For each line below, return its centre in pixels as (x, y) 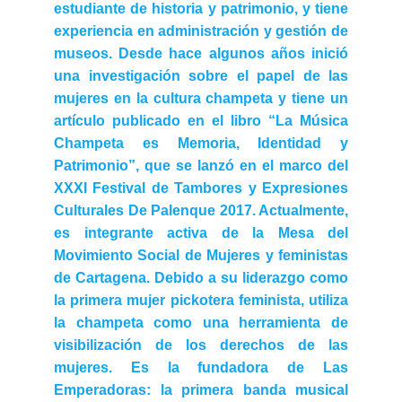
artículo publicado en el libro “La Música (201, 121)
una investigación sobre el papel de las (201, 76)
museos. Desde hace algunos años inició (201, 53)
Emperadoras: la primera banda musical (201, 390)
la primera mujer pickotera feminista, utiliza (201, 300)
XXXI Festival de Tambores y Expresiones (201, 188)
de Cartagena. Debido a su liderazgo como (201, 278)
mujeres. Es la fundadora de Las (201, 367)
